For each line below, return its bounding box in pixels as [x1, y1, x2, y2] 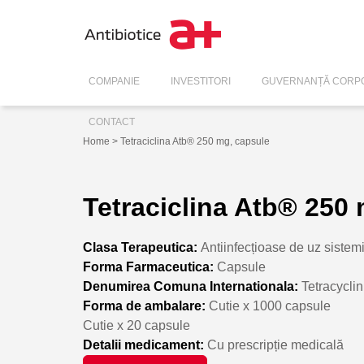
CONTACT [89, 116, 135, 128]
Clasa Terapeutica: [83, 240, 197, 254]
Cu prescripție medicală [204, 337, 344, 352]
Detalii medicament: [83, 337, 204, 352]
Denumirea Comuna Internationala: [83, 279, 298, 293]
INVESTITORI [171, 76, 231, 87]
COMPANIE [89, 76, 140, 87]
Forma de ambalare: [83, 298, 206, 313]
